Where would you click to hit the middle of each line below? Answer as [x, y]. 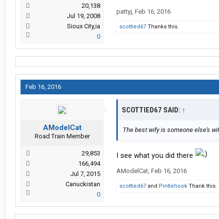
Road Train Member [62, 136]
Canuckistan [83, 184]
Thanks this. [163, 27]
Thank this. [202, 186]
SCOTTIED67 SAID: [152, 110]
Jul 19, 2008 [84, 16]
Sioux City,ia [84, 26]
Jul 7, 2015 [85, 174]
